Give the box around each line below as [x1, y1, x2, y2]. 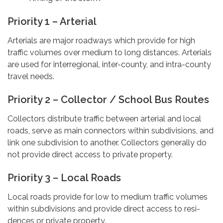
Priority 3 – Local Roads [7, 171, 121, 184]
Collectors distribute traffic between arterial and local [7, 113, 201, 123]
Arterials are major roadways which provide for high [7, 35, 195, 45]
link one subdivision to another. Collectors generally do [7, 137, 207, 147]
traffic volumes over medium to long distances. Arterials [7, 47, 212, 57]
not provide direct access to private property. [7, 149, 173, 159]
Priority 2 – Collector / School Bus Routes [7, 93, 209, 106]
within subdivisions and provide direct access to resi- [7, 204, 200, 214]
